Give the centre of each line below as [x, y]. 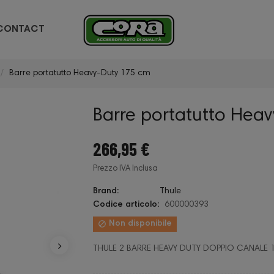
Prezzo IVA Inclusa [125, 169]
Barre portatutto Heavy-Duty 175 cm [80, 74]
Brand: [106, 192]
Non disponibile [139, 224]
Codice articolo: [126, 205]
